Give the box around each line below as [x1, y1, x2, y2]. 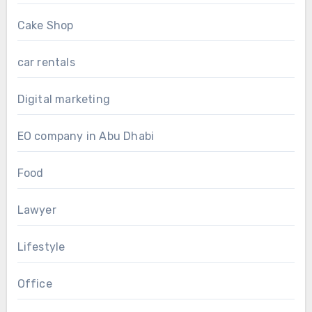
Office [17, 277, 52, 291]
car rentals [17, 56, 75, 70]
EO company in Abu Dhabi [17, 130, 155, 143]
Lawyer [17, 203, 56, 217]
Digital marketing [17, 93, 110, 107]
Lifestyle [17, 240, 65, 254]
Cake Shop [17, 19, 74, 33]
